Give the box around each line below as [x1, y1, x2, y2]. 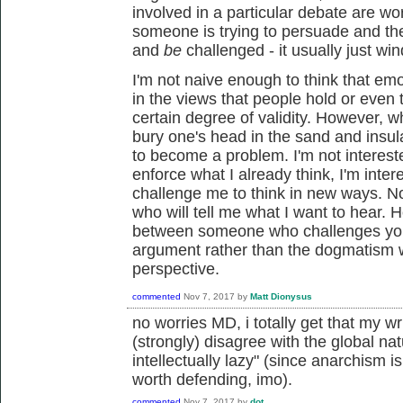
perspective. [132, 259, 219, 278]
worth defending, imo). [132, 370, 292, 389]
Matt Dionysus [250, 291, 312, 301]
